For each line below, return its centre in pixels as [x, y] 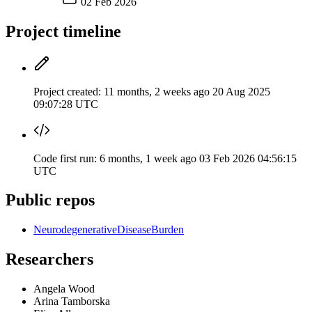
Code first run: [65, 158]
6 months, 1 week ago [149, 158]
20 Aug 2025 [241, 91]
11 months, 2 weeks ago [158, 91]
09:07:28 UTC [66, 104]
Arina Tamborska [72, 302]
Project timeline [63, 31]
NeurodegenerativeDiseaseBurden [109, 230]
